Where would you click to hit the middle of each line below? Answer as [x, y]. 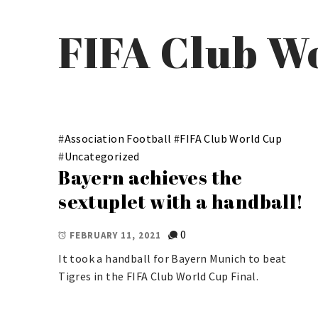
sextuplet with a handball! [181, 201]
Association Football [118, 138]
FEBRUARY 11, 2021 [116, 235]
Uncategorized [102, 156]
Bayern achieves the [150, 177]
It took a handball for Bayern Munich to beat [172, 259]
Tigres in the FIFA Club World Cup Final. [159, 276]
